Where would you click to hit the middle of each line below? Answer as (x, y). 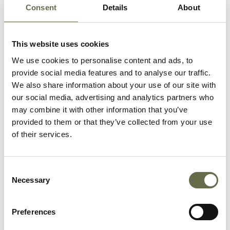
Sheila (86, 153)
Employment (203, 103)
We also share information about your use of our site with (114, 85)
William (89, 103)
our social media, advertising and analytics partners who (113, 97)
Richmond (41, 203)
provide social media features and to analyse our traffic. (111, 72)
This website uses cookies (61, 44)
